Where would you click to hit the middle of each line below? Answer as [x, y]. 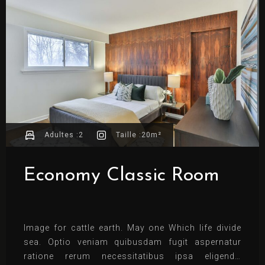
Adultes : [62, 135]
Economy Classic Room [122, 176]
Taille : [129, 135]
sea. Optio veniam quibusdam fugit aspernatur [132, 242]
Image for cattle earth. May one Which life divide [132, 228]
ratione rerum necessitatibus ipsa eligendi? [132, 256]
